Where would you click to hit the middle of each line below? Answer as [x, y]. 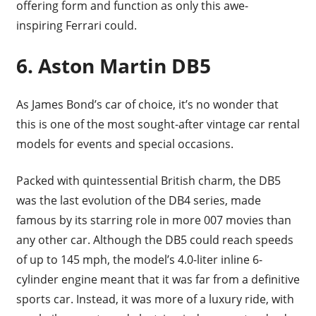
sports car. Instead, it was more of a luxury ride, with [155, 299]
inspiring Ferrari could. [79, 25]
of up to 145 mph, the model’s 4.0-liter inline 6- [139, 259]
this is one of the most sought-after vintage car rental [158, 124]
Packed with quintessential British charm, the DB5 [148, 180]
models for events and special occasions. [126, 144]
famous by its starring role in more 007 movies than [153, 220]
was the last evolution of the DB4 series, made [138, 200]
